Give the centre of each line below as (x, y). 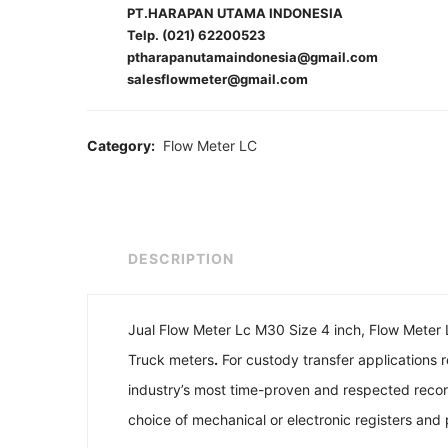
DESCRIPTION (181, 258)
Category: (122, 145)
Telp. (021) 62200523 (196, 35)
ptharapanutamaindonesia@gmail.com (252, 57)
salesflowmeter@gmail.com (217, 79)
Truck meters (171, 359)
